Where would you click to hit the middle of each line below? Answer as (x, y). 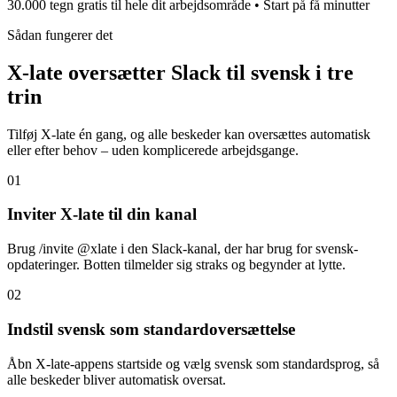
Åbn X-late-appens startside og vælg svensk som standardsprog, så (193, 363)
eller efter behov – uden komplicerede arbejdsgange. (153, 150)
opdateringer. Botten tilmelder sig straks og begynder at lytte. (176, 265)
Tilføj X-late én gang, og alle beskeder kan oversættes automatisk (189, 134)
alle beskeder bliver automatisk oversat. (117, 379)
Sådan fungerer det (60, 35)
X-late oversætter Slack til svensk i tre (180, 72)
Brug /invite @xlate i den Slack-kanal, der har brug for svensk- (183, 249)
